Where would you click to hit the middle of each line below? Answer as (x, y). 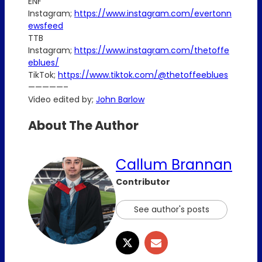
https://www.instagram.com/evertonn (153, 14)
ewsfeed (46, 26)
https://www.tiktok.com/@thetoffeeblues (143, 75)
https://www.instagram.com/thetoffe (152, 51)
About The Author (83, 126)
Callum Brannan (174, 165)
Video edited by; (62, 100)
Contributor (143, 182)
